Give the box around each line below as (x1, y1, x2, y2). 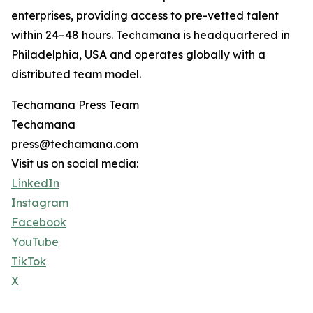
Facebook (11, 215, 66, 230)
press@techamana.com (11, 137, 138, 152)
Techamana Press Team (11, 98, 139, 112)
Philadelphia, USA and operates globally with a (11, 48, 265, 62)
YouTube (11, 235, 59, 249)
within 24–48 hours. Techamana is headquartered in (11, 28, 290, 43)
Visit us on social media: (11, 156, 138, 171)
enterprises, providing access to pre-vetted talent (11, 8, 279, 23)
